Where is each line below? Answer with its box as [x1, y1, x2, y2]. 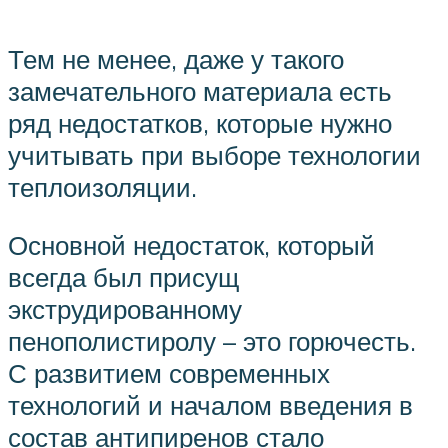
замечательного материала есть [8, 74, 392, 107]
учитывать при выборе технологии [8, 138, 421, 171]
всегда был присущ [8, 260, 239, 293]
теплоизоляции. [8, 170, 197, 203]
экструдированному [8, 292, 242, 325]
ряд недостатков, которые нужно [8, 106, 392, 139]
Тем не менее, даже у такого [8, 42, 344, 75]
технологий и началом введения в [8, 388, 413, 421]
